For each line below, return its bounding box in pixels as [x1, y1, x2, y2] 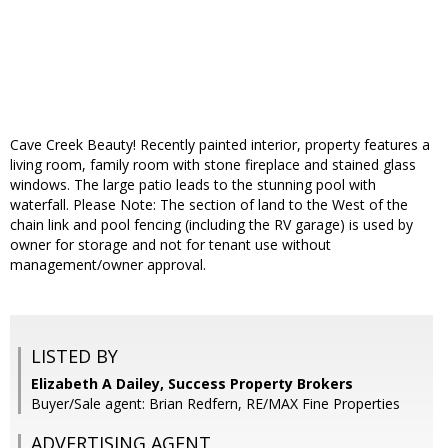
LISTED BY [31, 344, 118, 369]
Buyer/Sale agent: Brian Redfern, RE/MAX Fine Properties [31, 394, 400, 414]
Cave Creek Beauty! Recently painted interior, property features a [10, 135, 430, 155]
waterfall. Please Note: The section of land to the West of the [10, 195, 408, 215]
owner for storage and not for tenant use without [10, 235, 331, 255]
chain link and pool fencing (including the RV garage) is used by [10, 215, 413, 235]
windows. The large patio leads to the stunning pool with [10, 175, 376, 195]
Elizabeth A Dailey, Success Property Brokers [31, 374, 353, 394]
